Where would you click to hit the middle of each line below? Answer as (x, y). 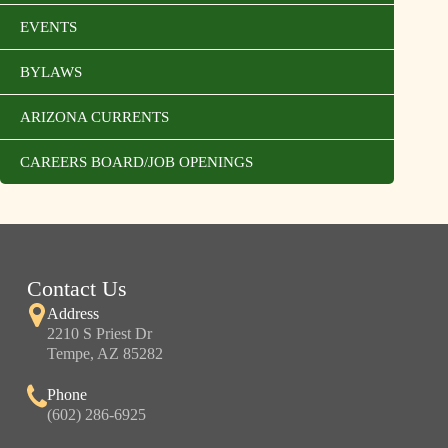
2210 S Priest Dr (99, 334)
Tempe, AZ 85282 (104, 354)
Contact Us (76, 289)
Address (72, 314)
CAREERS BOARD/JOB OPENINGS (136, 162)
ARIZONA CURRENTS (94, 117)
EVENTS (48, 27)
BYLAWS (51, 72)
